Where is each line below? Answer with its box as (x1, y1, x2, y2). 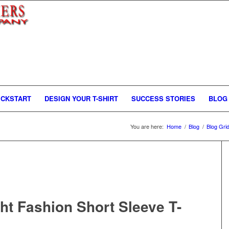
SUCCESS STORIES (131, 94, 195, 103)
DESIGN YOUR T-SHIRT (44, 94, 118, 103)
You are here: (130, 122, 164, 130)
